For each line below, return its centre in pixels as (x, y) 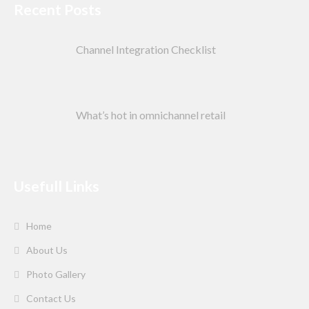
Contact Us (51, 298)
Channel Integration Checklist (146, 49)
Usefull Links (57, 186)
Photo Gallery (56, 274)
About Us (47, 250)
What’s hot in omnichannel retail (151, 115)
